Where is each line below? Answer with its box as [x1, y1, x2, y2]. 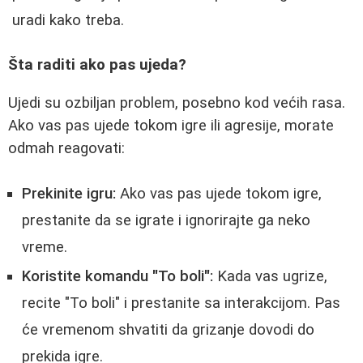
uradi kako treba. [12, 11, 124, 30]
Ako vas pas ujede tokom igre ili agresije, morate [8, 116, 334, 135]
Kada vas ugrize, [213, 267, 327, 286]
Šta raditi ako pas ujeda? [8, 55, 186, 74]
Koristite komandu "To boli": [22, 267, 213, 286]
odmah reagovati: [8, 139, 125, 157]
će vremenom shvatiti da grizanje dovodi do [22, 321, 314, 340]
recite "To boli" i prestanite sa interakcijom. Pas [22, 294, 340, 313]
